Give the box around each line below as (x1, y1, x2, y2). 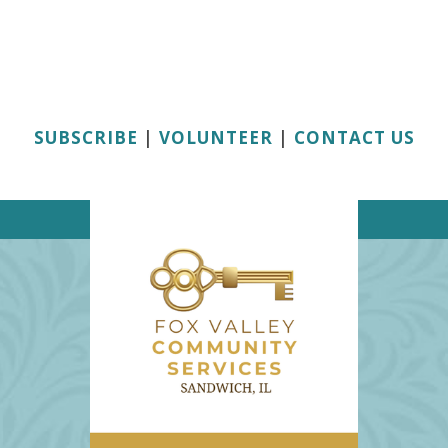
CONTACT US (293, 125, 415, 149)
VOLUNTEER (158, 125, 273, 149)
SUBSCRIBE (33, 125, 138, 149)
